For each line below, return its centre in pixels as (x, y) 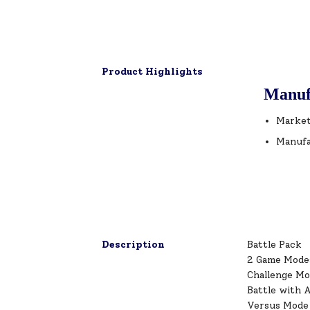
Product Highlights (152, 72)
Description (133, 244)
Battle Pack (274, 244)
